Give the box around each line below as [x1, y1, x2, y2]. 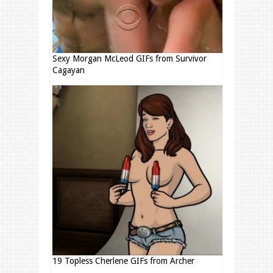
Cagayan [52, 65, 85, 76]
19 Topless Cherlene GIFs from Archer [52, 256, 194, 266]
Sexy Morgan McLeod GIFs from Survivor [52, 54, 207, 64]
